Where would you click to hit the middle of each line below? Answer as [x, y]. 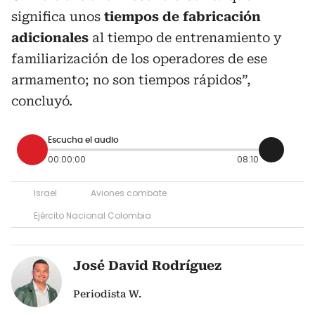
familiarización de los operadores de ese [139, 58]
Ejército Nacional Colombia [92, 215]
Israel [45, 193]
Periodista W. [108, 294]
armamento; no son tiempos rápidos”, [131, 79]
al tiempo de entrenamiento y [185, 37]
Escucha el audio [83, 140]
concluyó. [42, 101]
